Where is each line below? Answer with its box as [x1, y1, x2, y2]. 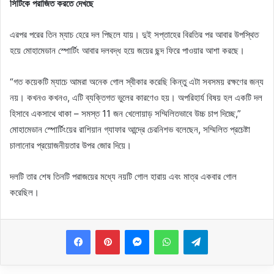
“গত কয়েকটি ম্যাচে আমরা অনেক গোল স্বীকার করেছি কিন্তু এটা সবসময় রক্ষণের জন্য [10, 75, 264, 87]
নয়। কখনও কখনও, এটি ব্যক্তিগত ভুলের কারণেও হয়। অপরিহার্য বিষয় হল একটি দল [10, 91, 262, 103]
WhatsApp [178, 224, 217, 234]
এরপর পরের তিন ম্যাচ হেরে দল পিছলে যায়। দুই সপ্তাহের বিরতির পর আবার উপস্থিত [10, 28, 259, 40]
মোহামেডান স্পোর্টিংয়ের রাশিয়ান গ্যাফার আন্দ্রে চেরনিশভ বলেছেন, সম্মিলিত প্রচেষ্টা [10, 123, 250, 135]
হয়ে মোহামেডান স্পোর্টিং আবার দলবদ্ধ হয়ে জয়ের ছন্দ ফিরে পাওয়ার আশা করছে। [10, 44, 245, 56]
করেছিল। [10, 186, 39, 198]
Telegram [207, 224, 242, 234]
